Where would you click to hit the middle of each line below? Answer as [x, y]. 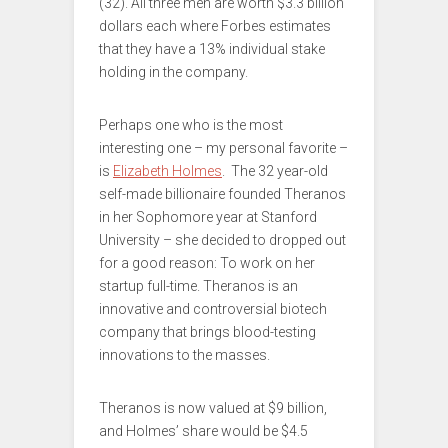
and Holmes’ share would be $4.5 [203, 431]
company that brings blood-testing [207, 332]
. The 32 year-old [275, 171]
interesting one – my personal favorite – [223, 148]
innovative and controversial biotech [213, 309]
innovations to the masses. [184, 355]
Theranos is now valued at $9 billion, [213, 408]
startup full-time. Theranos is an [198, 286]
